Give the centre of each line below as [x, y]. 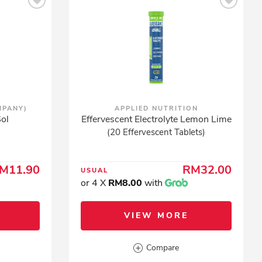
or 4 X [95, 183]
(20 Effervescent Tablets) [156, 132]
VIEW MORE [156, 216]
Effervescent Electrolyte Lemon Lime [156, 119]
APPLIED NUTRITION [156, 108]
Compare [163, 248]
